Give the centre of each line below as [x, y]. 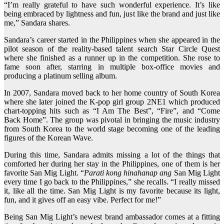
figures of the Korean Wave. [48, 138]
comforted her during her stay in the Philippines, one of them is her [112, 164]
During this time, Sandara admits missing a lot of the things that [112, 155]
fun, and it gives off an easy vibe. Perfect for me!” [82, 200]
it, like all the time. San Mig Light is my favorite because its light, [112, 191]
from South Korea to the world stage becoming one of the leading [112, 129]
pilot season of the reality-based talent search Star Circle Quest [112, 49]
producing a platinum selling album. [60, 76]
